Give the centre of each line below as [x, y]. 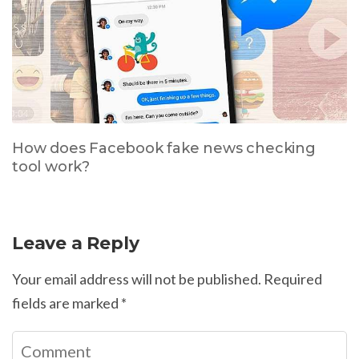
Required [293, 279]
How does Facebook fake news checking [164, 149]
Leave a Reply [76, 244]
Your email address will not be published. [137, 279]
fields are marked [67, 303]
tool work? [51, 167]
